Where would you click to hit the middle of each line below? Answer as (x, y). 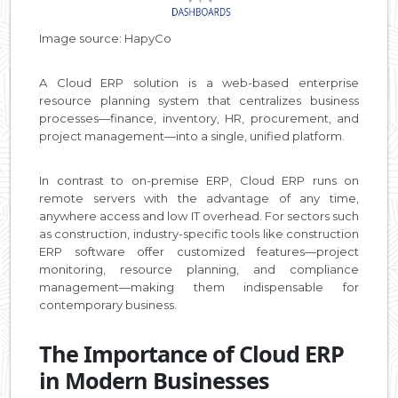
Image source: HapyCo (105, 38)
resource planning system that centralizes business (199, 100)
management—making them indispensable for (199, 287)
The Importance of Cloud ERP (191, 353)
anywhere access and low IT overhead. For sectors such (199, 215)
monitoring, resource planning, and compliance (199, 269)
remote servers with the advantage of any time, (199, 198)
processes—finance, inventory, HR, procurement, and (199, 118)
